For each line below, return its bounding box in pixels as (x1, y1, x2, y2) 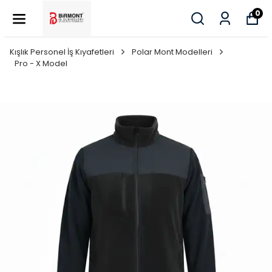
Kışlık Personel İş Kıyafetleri (10, 46, 114, 58)
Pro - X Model (15, 58, 67, 69)
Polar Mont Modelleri (132, 46, 212, 58)
